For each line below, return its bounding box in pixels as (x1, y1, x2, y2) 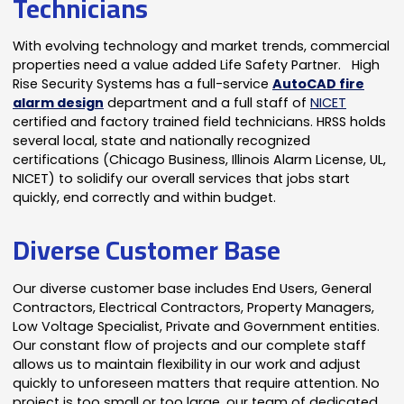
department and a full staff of (104, 93, 311, 112)
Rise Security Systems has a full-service (13, 74, 273, 93)
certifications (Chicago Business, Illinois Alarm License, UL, (13, 150, 387, 169)
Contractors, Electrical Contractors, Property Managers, (13, 298, 375, 317)
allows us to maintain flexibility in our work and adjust (13, 354, 362, 373)
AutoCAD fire (272, 74, 365, 93)
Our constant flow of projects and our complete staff (13, 335, 367, 354)
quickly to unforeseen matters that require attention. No (13, 373, 381, 392)
